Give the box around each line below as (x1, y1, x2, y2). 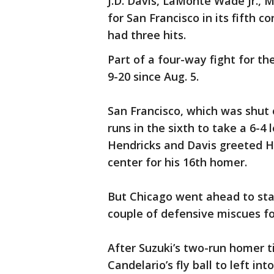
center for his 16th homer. (108, 155, 247, 170)
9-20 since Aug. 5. (108, 69, 199, 84)
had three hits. (108, 28, 186, 43)
